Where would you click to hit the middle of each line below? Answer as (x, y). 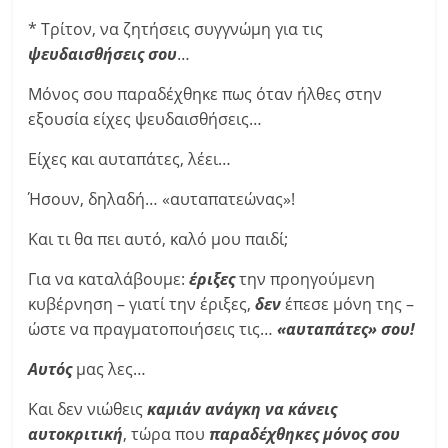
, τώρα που (166, 434)
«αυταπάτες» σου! (346, 329)
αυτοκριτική (76, 434)
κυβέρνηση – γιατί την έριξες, (142, 304)
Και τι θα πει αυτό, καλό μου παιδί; (158, 239)
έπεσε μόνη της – (350, 304)
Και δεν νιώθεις (88, 409)
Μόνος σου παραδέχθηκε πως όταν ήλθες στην (205, 94)
